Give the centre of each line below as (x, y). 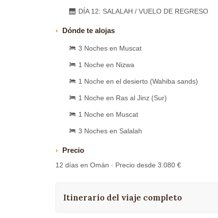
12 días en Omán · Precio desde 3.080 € (118, 165)
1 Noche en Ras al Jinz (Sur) (123, 98)
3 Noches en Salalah (110, 131)
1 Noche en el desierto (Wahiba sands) (138, 81)
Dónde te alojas (89, 30)
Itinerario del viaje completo (123, 198)
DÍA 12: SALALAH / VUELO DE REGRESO (143, 11)
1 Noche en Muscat (108, 114)
